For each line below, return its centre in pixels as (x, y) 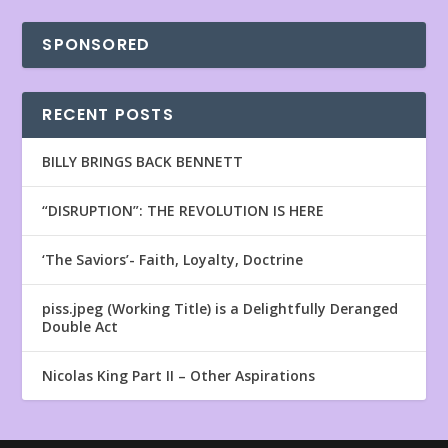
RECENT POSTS (108, 115)
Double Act (80, 327)
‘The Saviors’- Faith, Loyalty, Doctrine (173, 260)
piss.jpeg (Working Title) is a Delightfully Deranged (220, 309)
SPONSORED (96, 45)
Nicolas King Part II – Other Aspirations (179, 376)
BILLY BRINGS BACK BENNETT (143, 162)
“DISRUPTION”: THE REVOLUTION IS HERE (183, 211)
